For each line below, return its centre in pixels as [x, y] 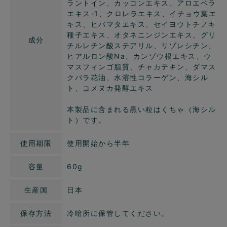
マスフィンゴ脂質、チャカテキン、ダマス [142, 67]
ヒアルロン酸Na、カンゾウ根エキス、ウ [139, 56]
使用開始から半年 [98, 143]
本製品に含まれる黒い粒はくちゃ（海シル [142, 109]
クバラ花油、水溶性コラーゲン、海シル [138, 78]
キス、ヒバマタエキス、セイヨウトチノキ [142, 24]
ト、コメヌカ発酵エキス [110, 88]
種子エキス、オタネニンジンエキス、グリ [142, 35]
